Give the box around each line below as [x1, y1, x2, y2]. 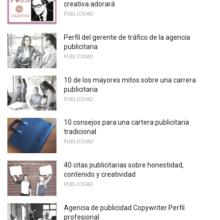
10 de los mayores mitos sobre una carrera [64, 76, 196, 84]
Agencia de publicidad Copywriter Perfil [64, 203, 185, 212]
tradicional [64, 128, 96, 136]
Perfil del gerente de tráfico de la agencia [64, 33, 190, 41]
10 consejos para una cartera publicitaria [64, 118, 189, 127]
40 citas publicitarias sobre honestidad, [64, 161, 184, 169]
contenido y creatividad [64, 170, 136, 178]
